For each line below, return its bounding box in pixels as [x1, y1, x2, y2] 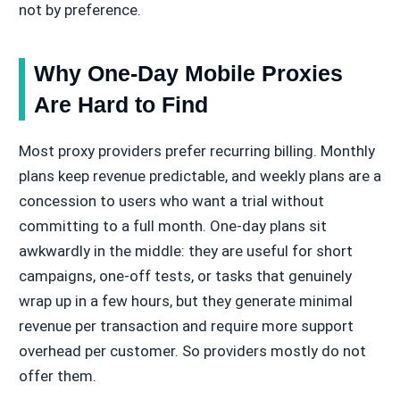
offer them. [18, 367, 96, 386]
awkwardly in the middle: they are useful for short [18, 242, 353, 261]
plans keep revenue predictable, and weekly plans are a [18, 167, 381, 186]
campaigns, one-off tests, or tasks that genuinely [18, 267, 352, 286]
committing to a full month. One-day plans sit [18, 217, 327, 236]
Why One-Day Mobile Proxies [33, 61, 343, 87]
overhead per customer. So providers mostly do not [18, 342, 366, 361]
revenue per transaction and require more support [18, 317, 354, 336]
